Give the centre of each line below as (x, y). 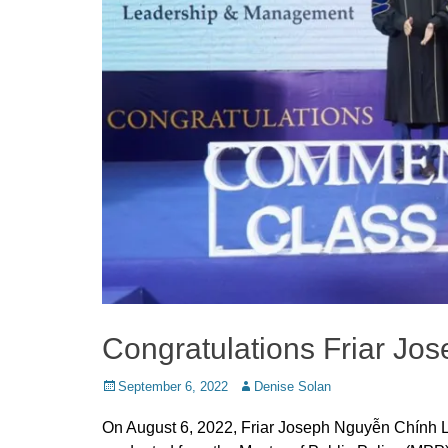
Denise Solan (292, 387)
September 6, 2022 (173, 387)
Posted (121, 386)
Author (256, 386)
